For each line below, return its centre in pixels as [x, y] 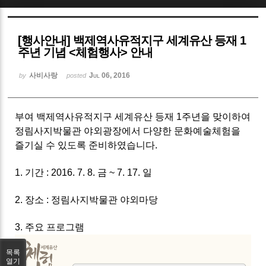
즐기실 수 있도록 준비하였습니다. [86, 145]
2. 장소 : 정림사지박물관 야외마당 [87, 199]
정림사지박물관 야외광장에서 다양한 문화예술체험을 [128, 131]
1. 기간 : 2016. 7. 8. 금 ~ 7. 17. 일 [84, 172]
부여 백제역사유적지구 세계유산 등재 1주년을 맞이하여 [133, 116]
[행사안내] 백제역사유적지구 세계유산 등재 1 [132, 40]
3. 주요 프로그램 [50, 227]
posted [77, 75]
